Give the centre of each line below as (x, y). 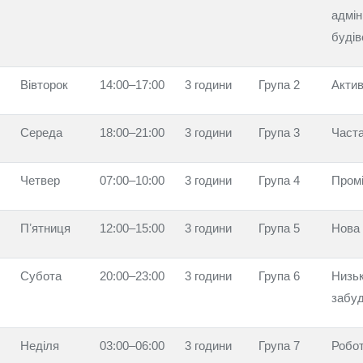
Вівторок (44, 85)
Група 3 (279, 132)
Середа (41, 132)
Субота (41, 276)
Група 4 (279, 180)
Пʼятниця (45, 228)
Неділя (40, 346)
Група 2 (279, 85)
